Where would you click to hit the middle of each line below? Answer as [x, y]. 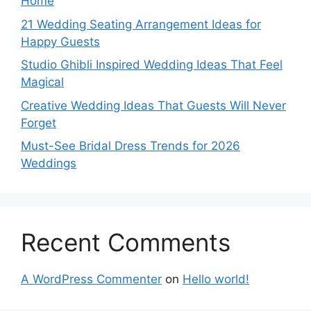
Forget [39, 123]
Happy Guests [60, 41]
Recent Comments [126, 243]
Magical [42, 82]
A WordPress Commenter [91, 279]
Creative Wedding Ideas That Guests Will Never [153, 105]
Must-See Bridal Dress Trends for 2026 [131, 146]
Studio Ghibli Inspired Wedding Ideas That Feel [152, 65]
